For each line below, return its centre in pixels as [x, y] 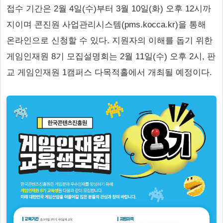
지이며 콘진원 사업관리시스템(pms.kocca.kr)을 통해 [106, 25]
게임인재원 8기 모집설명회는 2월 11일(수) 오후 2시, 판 [111, 56]
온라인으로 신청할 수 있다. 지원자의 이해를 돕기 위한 [110, 41]
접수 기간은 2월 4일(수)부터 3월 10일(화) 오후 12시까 [109, 9]
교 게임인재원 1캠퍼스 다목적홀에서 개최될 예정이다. [109, 72]
